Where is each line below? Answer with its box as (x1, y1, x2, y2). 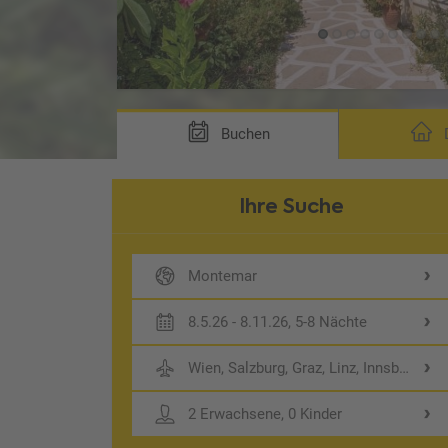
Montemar (188, 266, 258, 285)
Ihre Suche (239, 191, 345, 220)
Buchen (216, 124, 270, 143)
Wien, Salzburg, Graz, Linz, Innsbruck (188, 358, 429, 377)
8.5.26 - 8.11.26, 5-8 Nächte (188, 312, 368, 331)
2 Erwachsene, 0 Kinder (188, 404, 343, 423)
